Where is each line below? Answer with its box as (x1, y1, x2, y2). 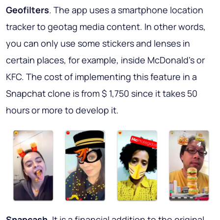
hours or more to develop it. (6, 104, 119, 116)
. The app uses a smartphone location (49, 4, 203, 16)
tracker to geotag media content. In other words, (6, 21, 206, 33)
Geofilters (6, 4, 49, 16)
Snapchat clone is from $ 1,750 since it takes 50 (6, 87, 197, 100)
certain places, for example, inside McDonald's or (6, 54, 205, 66)
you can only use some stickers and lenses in (6, 37, 190, 50)
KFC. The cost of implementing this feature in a (6, 71, 197, 83)
